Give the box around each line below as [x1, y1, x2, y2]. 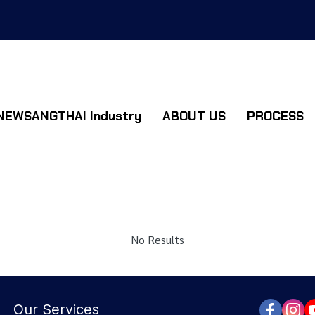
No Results [131, 232, 184, 247]
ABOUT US [162, 107, 226, 124]
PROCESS [246, 107, 304, 124]
